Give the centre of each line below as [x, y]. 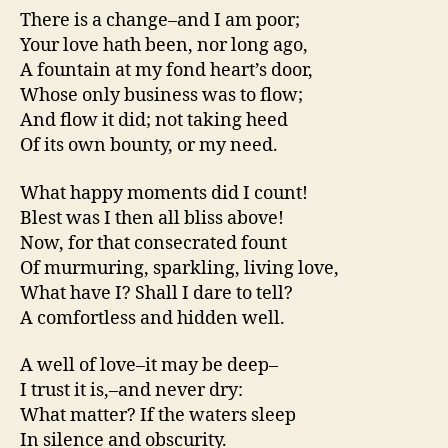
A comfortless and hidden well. [152, 318]
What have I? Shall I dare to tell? [156, 293]
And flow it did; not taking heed [154, 121]
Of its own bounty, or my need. [149, 146]
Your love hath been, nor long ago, [164, 46]
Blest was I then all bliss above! [152, 218]
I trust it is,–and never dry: [131, 391]
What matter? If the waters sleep [158, 416]
